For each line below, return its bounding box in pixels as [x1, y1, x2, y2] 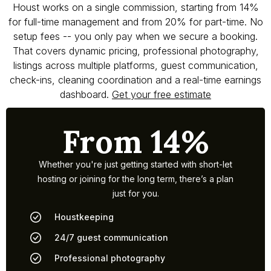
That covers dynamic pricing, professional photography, [12, 45, 259, 57]
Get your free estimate [112, 88, 211, 101]
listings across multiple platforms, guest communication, [13, 59, 258, 72]
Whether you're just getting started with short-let [39, 159, 232, 170]
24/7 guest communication [54, 232, 168, 243]
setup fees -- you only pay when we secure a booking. [13, 30, 258, 43]
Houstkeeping [54, 212, 114, 223]
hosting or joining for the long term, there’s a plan [38, 174, 233, 184]
